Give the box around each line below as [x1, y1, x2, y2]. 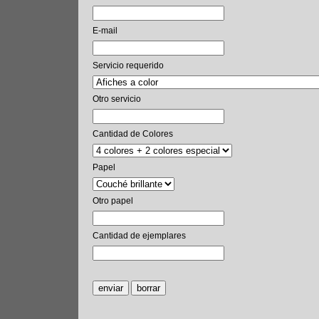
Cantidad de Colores [93, 128, 173, 139]
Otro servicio [93, 93, 141, 104]
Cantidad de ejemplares [93, 230, 186, 241]
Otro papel [93, 195, 133, 206]
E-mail [93, 25, 117, 36]
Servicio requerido [93, 60, 164, 70]
